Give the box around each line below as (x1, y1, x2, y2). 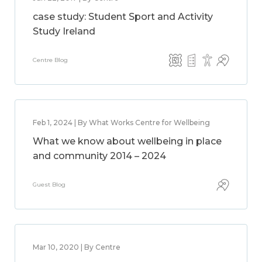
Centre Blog (33, 56, 68, 64)
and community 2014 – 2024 (33, 150, 166, 161)
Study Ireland (33, 26, 95, 37)
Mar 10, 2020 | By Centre (33, 243, 120, 251)
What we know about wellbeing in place (33, 136, 222, 147)
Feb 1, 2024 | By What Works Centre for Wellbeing (33, 118, 210, 127)
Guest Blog (33, 181, 65, 188)
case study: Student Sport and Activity (33, 11, 213, 22)
